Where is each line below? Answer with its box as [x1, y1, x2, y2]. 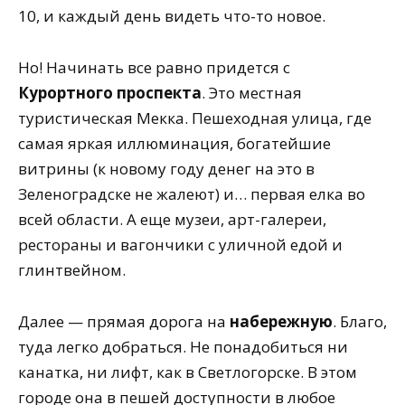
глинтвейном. [18, 259, 126, 281]
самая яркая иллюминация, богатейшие [18, 133, 331, 155]
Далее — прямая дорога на [18, 310, 230, 332]
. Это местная [202, 82, 302, 104]
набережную [230, 310, 333, 332]
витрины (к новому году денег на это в [18, 158, 315, 180]
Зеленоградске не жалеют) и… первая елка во [18, 184, 365, 205]
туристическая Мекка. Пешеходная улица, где [18, 108, 372, 129]
